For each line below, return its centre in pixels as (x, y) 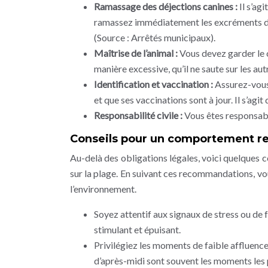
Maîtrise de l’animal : (137, 53)
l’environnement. (103, 189)
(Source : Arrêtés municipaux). (155, 37)
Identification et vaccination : (154, 84)
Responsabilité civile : (139, 115)
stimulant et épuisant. (137, 229)
